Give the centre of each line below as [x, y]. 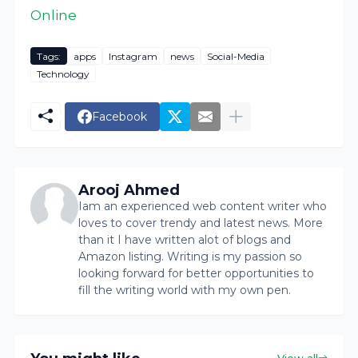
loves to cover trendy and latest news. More [201, 223]
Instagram [133, 56]
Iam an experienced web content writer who [203, 207]
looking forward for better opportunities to [197, 274]
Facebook [120, 116]
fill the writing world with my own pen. [185, 290]
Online [54, 16]
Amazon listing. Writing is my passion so [191, 257]
